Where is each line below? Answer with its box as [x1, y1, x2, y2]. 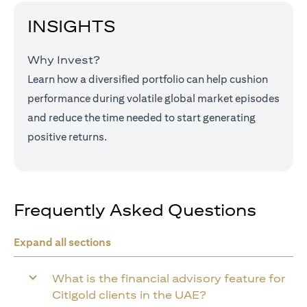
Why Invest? [27, 53, 100, 66]
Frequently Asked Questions [14, 200, 256, 219]
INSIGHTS [27, 16, 115, 36]
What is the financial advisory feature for [52, 272, 285, 285]
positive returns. [27, 130, 107, 143]
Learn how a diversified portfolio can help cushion [27, 73, 268, 86]
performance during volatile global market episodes [27, 92, 280, 105]
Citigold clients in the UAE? [52, 288, 206, 302]
